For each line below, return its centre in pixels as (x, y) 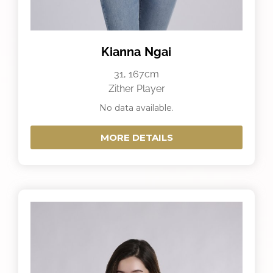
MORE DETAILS (136, 137)
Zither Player (136, 88)
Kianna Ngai (136, 51)
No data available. (136, 108)
